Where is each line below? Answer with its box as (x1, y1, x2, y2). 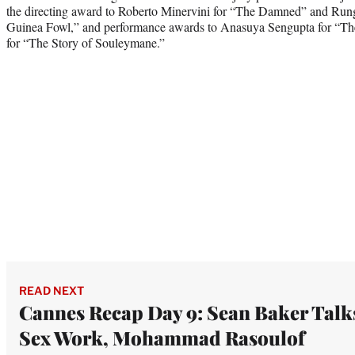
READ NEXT (19, 283, 84, 297)
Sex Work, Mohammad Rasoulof (19, 324, 305, 350)
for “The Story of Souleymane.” (6, 33, 165, 51)
